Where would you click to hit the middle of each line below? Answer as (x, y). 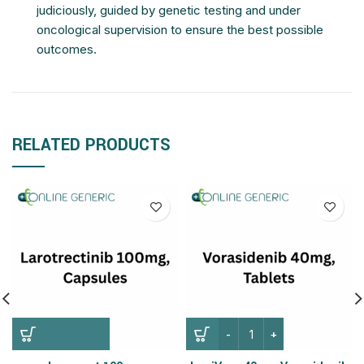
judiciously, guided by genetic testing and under (169, 10)
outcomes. (67, 49)
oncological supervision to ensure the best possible (180, 30)
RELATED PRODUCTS (91, 145)
